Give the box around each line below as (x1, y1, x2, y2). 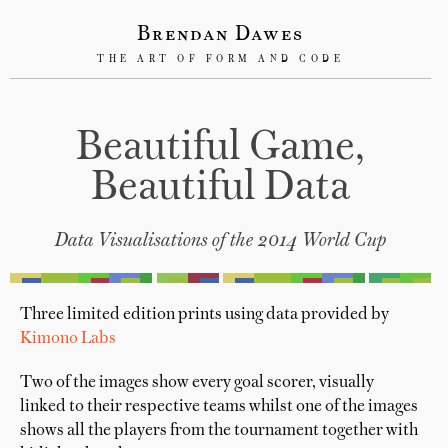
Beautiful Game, (76, 129, 366, 169)
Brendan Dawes (137, 25, 305, 45)
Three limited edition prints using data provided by (20, 307, 389, 323)
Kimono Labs (20, 331, 116, 347)
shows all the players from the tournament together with (20, 423, 418, 439)
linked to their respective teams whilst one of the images (20, 399, 418, 415)
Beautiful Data (91, 169, 351, 209)
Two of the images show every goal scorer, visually (20, 375, 374, 391)
